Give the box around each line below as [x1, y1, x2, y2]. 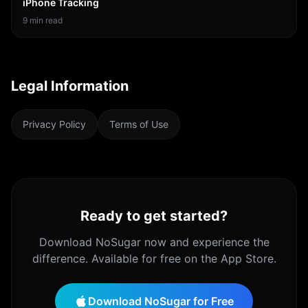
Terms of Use [109, 118, 168, 130]
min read [27, 15, 63, 25]
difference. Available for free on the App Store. [32, 252, 276, 265]
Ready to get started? [80, 208, 228, 224]
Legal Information [11, 78, 129, 94]
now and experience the [140, 235, 269, 249]
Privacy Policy [23, 118, 86, 130]
